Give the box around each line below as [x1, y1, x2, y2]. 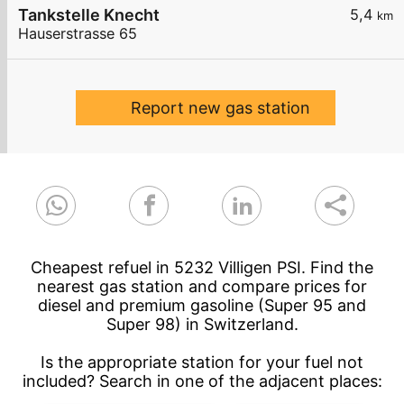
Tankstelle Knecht [18, 5, 160, 25]
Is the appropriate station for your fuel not [41, 353, 363, 372]
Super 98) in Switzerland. [106, 315, 298, 335]
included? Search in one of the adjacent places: [22, 372, 382, 391]
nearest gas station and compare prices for [37, 277, 367, 297]
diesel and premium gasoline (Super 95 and [38, 296, 366, 316]
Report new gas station [130, 98, 310, 118]
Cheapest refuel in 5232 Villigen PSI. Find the [31, 258, 373, 278]
